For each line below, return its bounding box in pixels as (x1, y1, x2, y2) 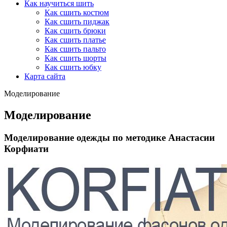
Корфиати (4, 143, 49, 154)
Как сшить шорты (45, 54, 106, 62)
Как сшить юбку (45, 63, 101, 71)
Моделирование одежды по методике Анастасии (4, 132, 215, 143)
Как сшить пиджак (45, 17, 109, 26)
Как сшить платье (45, 35, 106, 44)
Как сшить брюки (45, 26, 106, 35)
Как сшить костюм (45, 8, 109, 17)
